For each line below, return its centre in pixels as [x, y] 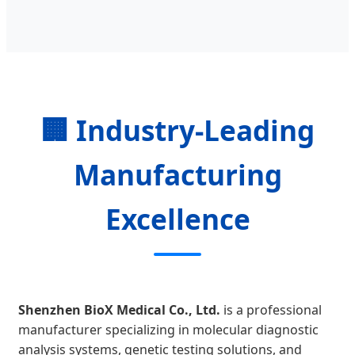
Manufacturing [177, 174]
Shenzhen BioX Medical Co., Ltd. [119, 309]
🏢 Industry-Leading [177, 130]
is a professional [271, 309]
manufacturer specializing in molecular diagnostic [168, 329]
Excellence [177, 218]
